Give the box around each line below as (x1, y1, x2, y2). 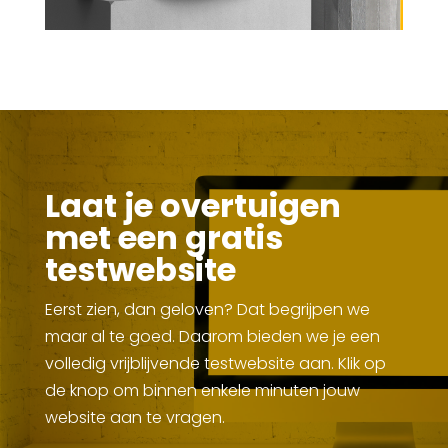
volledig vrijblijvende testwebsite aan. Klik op (44, 352, 386, 376)
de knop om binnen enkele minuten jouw (44, 379, 360, 403)
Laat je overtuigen (44, 183, 341, 229)
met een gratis (44, 215, 283, 261)
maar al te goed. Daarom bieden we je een (44, 325, 380, 349)
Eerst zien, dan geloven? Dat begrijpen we (44, 298, 370, 322)
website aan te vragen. (44, 406, 225, 430)
